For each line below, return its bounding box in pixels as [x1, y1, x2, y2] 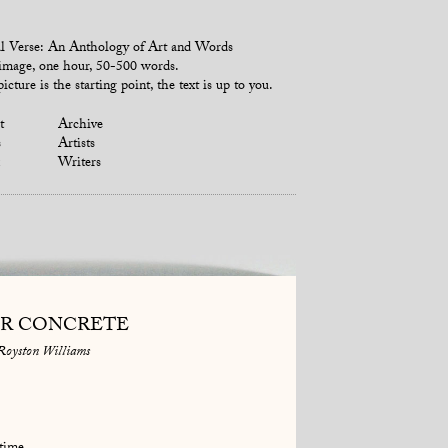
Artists [58, 133, 96, 157]
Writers [58, 152, 102, 176]
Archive [58, 114, 104, 138]
